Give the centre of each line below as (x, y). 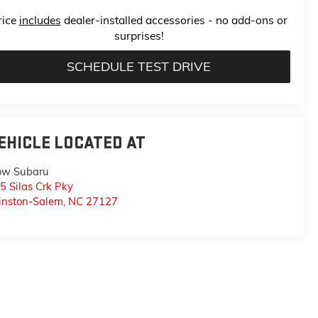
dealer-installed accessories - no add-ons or (174, 20)
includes (40, 20)
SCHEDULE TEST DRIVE (139, 67)
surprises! (139, 36)
